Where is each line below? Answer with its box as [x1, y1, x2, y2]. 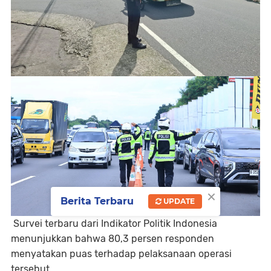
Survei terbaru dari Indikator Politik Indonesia [11, 217, 217, 229]
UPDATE [162, 196, 195, 206]
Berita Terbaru [60, 195, 134, 207]
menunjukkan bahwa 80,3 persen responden [11, 232, 214, 244]
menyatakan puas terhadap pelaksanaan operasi [11, 247, 232, 260]
